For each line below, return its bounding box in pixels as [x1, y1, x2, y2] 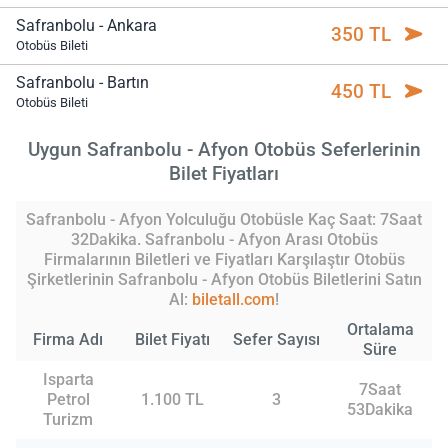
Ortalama [346, 320, 414, 340]
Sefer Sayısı [232, 330, 320, 350]
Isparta [42, 370, 94, 390]
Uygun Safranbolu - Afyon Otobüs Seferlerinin [27, 137, 421, 161]
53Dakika [347, 400, 413, 420]
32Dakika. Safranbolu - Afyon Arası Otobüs [70, 230, 378, 250]
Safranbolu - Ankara [16, 15, 157, 35]
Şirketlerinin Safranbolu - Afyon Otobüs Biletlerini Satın [26, 270, 422, 290]
